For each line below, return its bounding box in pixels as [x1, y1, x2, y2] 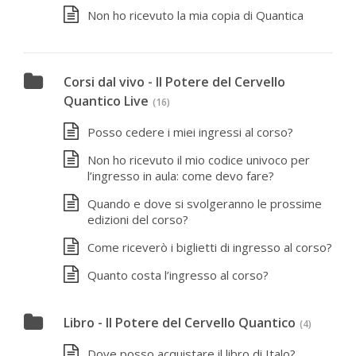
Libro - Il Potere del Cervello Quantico [64, 313, 296, 331]
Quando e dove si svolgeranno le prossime [87, 195, 322, 211]
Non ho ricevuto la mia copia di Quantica [87, 6, 304, 23]
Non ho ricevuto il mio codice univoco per [87, 152, 310, 168]
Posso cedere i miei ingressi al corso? [87, 124, 293, 140]
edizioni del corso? [87, 211, 188, 227]
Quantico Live [64, 92, 149, 110]
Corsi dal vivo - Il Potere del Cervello [64, 73, 285, 91]
